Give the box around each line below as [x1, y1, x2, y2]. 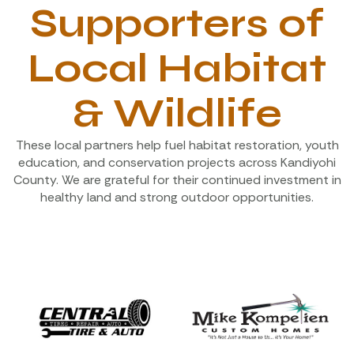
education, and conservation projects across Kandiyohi [18, 154, 336, 171]
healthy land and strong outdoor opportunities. [40, 189, 314, 206]
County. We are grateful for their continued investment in [13, 171, 341, 189]
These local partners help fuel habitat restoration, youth [15, 137, 339, 154]
